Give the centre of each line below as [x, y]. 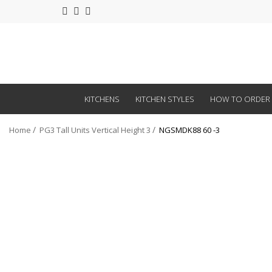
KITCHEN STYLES [165, 99]
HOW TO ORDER [240, 99]
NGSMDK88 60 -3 [189, 130]
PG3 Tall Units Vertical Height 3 [95, 130]
